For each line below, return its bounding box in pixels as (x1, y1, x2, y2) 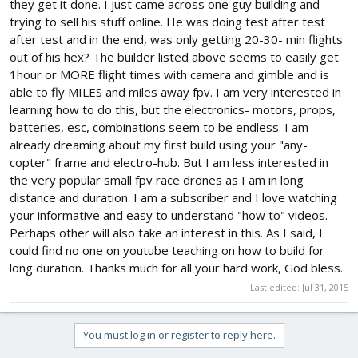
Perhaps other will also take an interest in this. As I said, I (10, 225, 323, 241)
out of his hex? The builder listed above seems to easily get (10, 49, 339, 66)
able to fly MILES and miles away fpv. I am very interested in (10, 84, 341, 101)
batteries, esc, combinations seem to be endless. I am (10, 119, 308, 136)
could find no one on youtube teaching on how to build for (10, 242, 324, 259)
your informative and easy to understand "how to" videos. (10, 207, 328, 224)
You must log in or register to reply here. (82, 327, 276, 342)
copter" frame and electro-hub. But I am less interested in (10, 154, 328, 171)
